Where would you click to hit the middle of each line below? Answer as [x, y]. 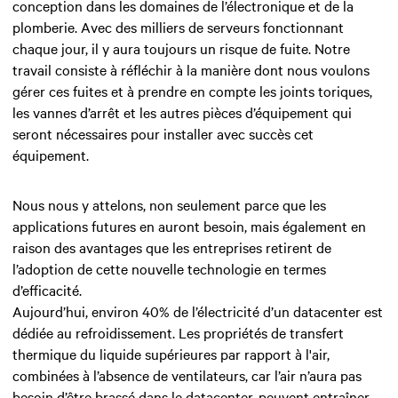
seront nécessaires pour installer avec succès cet [163, 134]
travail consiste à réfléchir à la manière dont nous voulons [191, 70]
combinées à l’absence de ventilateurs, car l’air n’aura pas [187, 375]
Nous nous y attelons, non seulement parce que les [169, 205]
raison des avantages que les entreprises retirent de [172, 247]
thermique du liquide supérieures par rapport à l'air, [171, 354]
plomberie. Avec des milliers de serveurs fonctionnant [178, 27]
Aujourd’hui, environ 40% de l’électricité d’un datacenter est [198, 311]
